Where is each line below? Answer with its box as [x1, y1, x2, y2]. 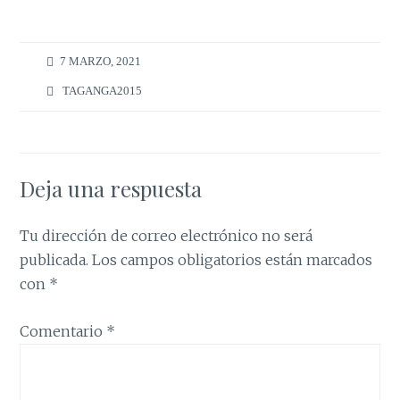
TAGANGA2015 [62, 83, 143, 97]
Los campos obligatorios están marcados [92, 251, 373, 270]
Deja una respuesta [20, 174, 203, 204]
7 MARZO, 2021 [60, 54, 142, 69]
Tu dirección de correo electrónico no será [20, 227, 313, 246]
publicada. [20, 251, 89, 270]
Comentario [20, 321, 107, 340]
